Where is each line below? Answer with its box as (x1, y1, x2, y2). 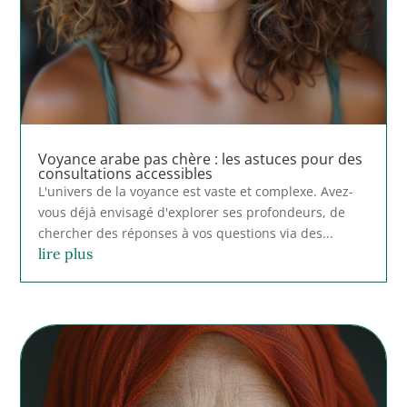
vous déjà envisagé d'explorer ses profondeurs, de (38, 203, 346, 221)
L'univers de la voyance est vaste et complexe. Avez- (38, 182, 354, 200)
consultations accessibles (38, 163, 213, 184)
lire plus (38, 243, 94, 263)
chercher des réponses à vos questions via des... (38, 223, 334, 242)
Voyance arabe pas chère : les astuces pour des (38, 148, 363, 169)
